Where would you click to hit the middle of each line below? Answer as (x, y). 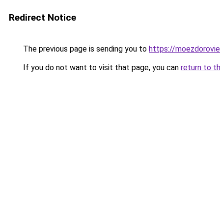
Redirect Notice (42, 17)
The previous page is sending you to (85, 49)
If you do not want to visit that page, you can (101, 68)
